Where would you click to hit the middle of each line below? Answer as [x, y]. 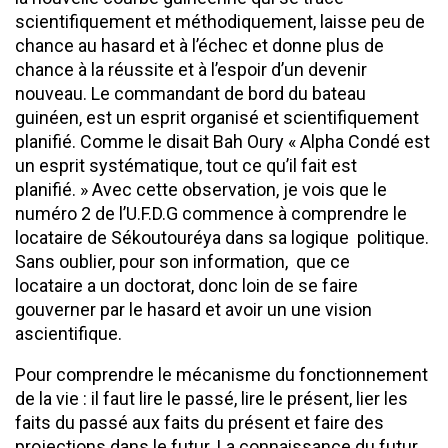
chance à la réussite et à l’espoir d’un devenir [191, 70]
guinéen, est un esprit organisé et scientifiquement [217, 118]
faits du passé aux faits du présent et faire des [199, 423]
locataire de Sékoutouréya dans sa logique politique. [222, 238]
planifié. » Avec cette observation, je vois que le [201, 190]
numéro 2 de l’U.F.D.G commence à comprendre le [211, 214]
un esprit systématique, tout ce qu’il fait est [186, 166]
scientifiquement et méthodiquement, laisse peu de [220, 22]
